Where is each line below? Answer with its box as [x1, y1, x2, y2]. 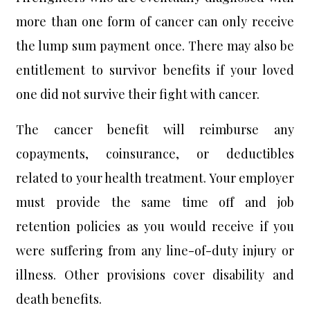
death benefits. [16, 291, 102, 307]
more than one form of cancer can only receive [16, 13, 294, 30]
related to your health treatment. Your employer [16, 170, 294, 186]
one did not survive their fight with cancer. [16, 86, 260, 102]
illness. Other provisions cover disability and [16, 266, 294, 283]
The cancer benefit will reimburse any [16, 121, 294, 138]
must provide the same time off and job [16, 194, 294, 210]
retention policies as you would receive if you [16, 218, 294, 235]
